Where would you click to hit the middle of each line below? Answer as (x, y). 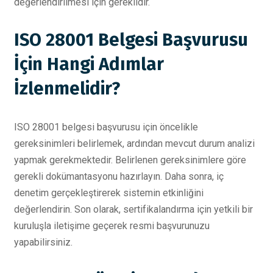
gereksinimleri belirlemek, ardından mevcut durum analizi (134, 143)
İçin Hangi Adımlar (89, 64)
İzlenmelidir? (67, 88)
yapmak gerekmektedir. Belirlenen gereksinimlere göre (130, 160)
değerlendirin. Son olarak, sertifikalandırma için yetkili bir (133, 209)
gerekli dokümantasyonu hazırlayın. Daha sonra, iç (119, 176)
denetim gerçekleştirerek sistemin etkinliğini (109, 193)
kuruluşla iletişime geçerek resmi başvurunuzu (112, 225)
